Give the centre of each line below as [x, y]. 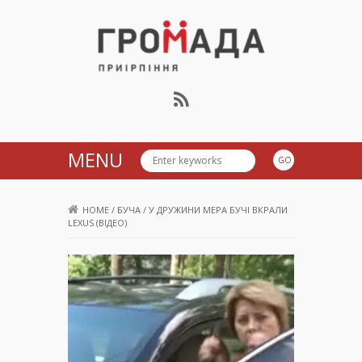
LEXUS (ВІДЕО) [97, 223]
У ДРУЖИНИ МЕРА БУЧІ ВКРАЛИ [218, 210]
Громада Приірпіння [203, 89]
